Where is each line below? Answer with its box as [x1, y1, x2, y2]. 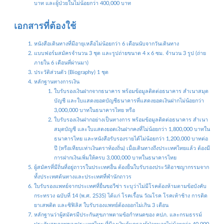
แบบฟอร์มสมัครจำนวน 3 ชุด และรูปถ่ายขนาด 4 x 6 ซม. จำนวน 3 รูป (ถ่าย [34, 49, 206, 56]
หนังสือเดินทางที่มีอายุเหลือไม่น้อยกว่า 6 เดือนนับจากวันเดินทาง [34, 40, 179, 47]
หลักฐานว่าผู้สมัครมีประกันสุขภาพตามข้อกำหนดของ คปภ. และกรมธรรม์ [34, 211, 202, 218]
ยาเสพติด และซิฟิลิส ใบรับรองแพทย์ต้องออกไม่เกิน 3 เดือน [34, 201, 168, 208]
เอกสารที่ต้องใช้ [14, 20, 76, 31]
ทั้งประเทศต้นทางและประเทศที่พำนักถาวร [34, 173, 131, 180]
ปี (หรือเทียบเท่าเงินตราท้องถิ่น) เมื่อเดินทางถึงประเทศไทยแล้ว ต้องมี [54, 144, 210, 151]
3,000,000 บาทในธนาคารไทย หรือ [54, 106, 135, 113]
